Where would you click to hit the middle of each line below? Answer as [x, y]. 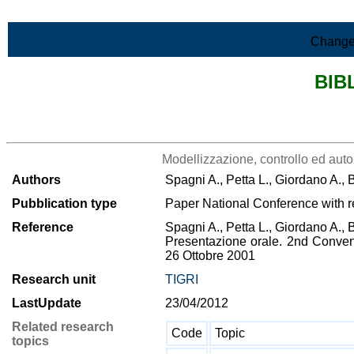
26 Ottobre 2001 [210, 256]
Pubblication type [64, 203]
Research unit [54, 279]
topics [30, 341]
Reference [43, 227]
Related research [63, 327]
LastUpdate [47, 303]
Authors [36, 180]
